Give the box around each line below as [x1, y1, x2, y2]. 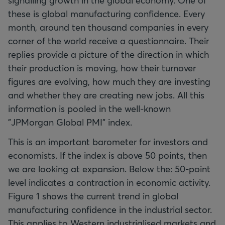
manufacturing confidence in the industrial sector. [8, 203, 212, 215]
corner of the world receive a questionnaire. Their [8, 35, 209, 47]
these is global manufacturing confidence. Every [8, 8, 205, 20]
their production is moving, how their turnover [8, 62, 196, 74]
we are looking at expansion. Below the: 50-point [8, 163, 210, 175]
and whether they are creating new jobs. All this [8, 89, 204, 101]
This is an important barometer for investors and [8, 136, 208, 148]
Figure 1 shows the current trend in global [8, 190, 178, 202]
